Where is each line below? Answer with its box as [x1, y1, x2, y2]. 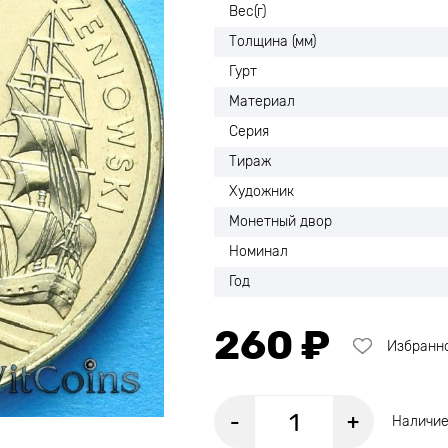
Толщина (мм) [229, 33, 316, 50]
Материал [229, 93, 295, 110]
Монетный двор [229, 213, 332, 230]
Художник [229, 183, 294, 200]
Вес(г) [229, 3, 266, 20]
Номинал [229, 243, 288, 260]
